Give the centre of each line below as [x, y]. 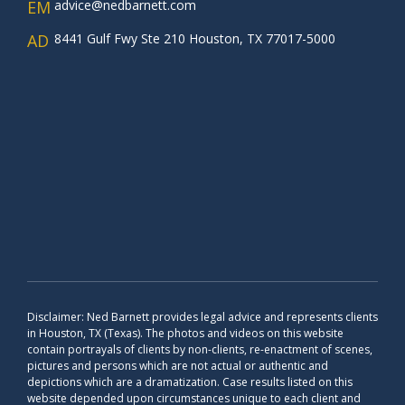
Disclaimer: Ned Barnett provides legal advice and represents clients [202, 317]
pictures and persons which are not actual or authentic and [178, 366]
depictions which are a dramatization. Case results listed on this [190, 382]
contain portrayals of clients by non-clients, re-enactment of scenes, [200, 350]
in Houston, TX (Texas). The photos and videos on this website [185, 334]
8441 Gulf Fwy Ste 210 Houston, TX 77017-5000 [195, 39]
